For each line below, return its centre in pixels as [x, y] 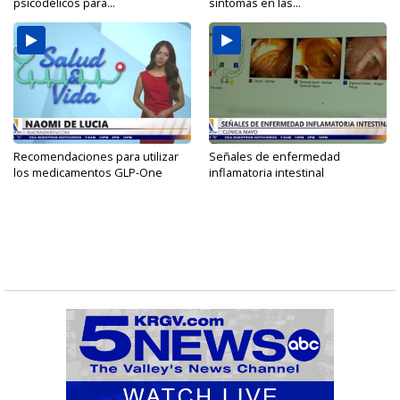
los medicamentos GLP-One [88, 173]
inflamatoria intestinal [267, 173]
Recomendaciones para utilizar [96, 157]
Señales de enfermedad [275, 157]
